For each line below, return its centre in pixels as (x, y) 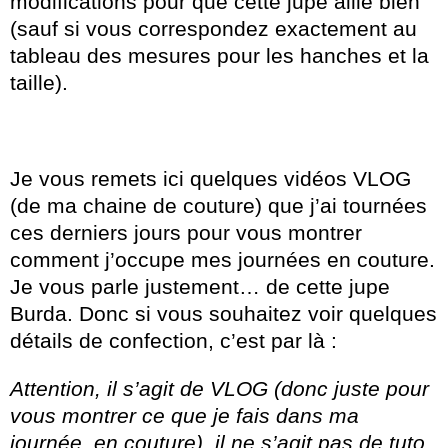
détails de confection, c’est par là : (173, 341)
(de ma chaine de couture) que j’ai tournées (218, 206)
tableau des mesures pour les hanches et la (219, 56)
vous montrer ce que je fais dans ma (184, 416)
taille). (39, 83)
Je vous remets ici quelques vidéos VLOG (210, 179)
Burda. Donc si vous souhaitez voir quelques (223, 314)
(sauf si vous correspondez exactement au (213, 29)
